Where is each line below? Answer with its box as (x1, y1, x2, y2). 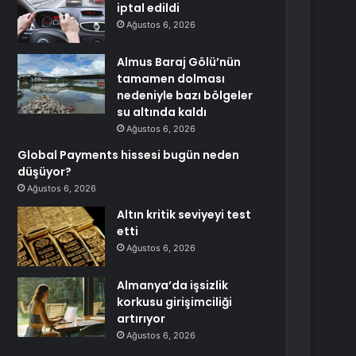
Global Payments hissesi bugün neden (17, 147, 240, 163)
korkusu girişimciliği (117, 294, 233, 310)
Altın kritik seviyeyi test (117, 207, 252, 222)
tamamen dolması (117, 71, 226, 87)
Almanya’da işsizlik (117, 277, 229, 293)
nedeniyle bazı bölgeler (117, 87, 253, 103)
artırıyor (117, 311, 166, 327)
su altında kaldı (117, 104, 207, 120)
